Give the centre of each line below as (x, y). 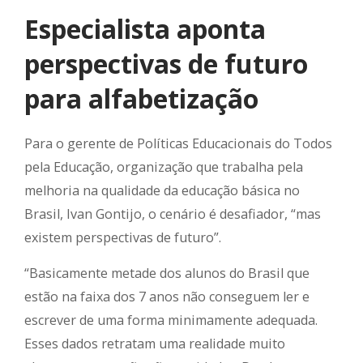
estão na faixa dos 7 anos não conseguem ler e (167, 297)
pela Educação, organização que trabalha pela (164, 167)
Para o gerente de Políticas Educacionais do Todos (178, 144)
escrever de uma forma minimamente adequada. (171, 320)
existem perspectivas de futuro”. (123, 238)
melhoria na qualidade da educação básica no (162, 191)
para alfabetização (141, 99)
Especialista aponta (145, 29)
